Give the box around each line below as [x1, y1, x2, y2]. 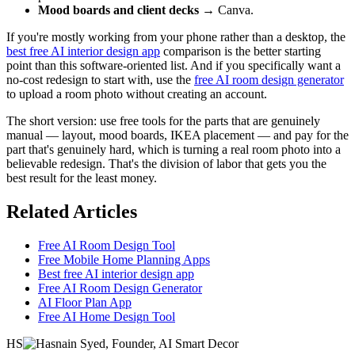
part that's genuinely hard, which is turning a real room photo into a [6, 143, 341, 157]
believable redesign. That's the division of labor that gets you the [6, 157, 326, 171]
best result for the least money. [6, 171, 157, 185]
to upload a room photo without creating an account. [6, 87, 267, 101]
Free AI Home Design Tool [38, 310, 175, 324]
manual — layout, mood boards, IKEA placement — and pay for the [6, 128, 349, 143]
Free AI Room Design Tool [38, 239, 175, 253]
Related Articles [6, 201, 137, 223]
